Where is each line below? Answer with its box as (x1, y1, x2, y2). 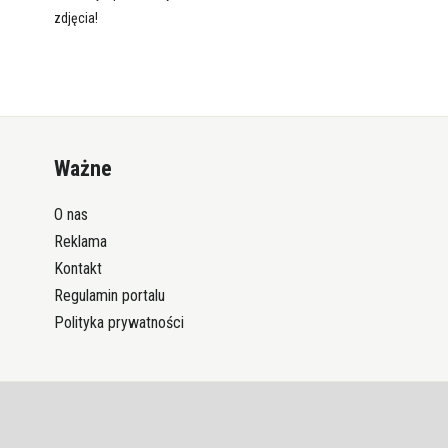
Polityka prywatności (53, 313, 184, 333)
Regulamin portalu (53, 286, 165, 306)
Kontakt (53, 259, 102, 279)
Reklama (53, 232, 107, 252)
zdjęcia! (53, 10, 98, 27)
